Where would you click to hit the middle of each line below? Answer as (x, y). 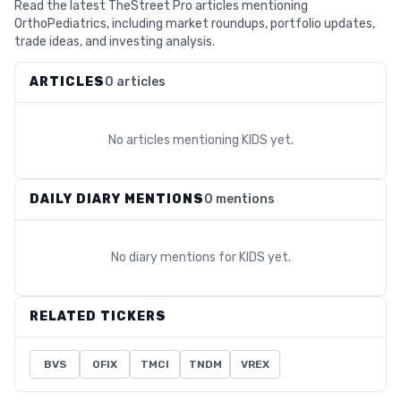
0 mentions (239, 199)
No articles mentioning (175, 140)
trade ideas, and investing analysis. (115, 42)
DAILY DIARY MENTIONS (117, 199)
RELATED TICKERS (98, 316)
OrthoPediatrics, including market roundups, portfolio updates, (195, 24)
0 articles (135, 82)
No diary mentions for (175, 257)
